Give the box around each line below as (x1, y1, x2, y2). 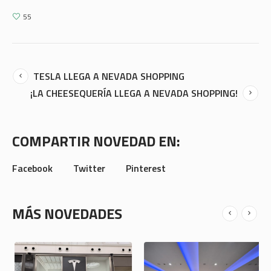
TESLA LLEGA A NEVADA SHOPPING (33, 69, 184, 84)
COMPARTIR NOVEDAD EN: (12, 130, 180, 152)
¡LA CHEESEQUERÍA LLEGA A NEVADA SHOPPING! (30, 86, 238, 101)
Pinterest (126, 161, 166, 176)
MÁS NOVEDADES (12, 203, 122, 225)
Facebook (12, 161, 53, 176)
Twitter (73, 161, 105, 176)
